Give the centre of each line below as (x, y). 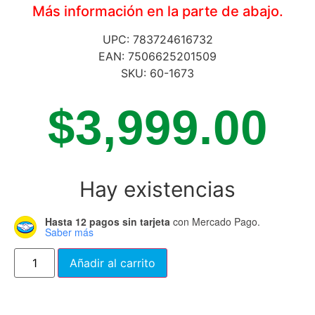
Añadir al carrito (113, 263)
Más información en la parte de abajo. (157, 11)
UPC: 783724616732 (157, 39)
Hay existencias (157, 189)
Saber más (69, 232)
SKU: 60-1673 (157, 73)
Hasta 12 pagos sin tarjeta (108, 221)
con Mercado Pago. (215, 221)
